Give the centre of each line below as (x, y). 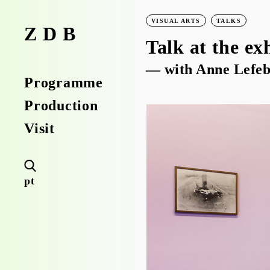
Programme (64, 82)
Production (61, 105)
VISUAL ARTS (176, 21)
